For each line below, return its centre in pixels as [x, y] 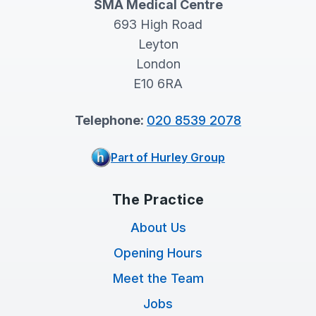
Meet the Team [158, 279]
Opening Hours [158, 253]
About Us [158, 228]
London [158, 64]
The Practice [158, 200]
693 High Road [158, 25]
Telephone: [111, 121]
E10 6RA [158, 84]
